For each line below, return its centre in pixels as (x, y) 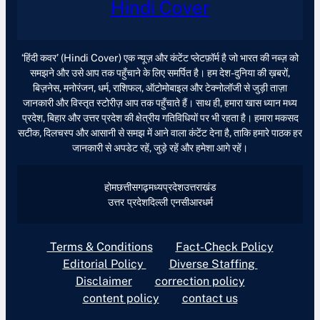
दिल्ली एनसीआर (175, 202)
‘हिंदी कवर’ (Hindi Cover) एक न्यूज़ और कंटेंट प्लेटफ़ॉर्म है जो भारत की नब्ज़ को (160, 57)
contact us (210, 299)
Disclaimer (104, 281)
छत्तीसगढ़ (132, 187)
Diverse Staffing (213, 264)
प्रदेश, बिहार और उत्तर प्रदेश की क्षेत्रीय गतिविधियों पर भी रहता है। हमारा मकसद (160, 117)
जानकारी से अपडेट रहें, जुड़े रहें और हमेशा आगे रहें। (160, 147)
